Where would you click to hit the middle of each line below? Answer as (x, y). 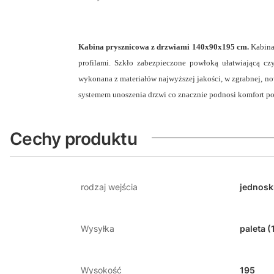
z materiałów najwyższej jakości (168, 78)
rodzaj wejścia (109, 187)
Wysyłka (98, 228)
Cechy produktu (74, 139)
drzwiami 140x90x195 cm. (204, 46)
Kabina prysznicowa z (118, 46)
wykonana (97, 78)
